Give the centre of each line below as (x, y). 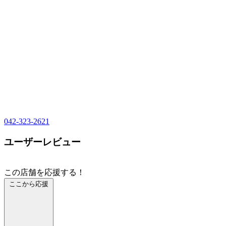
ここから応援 (29, 184)
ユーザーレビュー (42, 142)
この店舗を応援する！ (44, 172)
